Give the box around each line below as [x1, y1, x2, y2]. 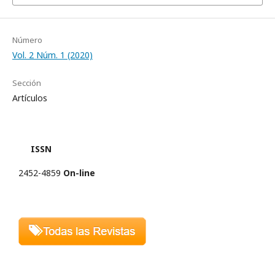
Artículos [12, 92, 47, 104]
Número [12, 34, 42, 45]
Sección [12, 77, 41, 88]
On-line [63, 167, 95, 179]
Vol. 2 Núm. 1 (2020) [12, 49, 93, 61]
